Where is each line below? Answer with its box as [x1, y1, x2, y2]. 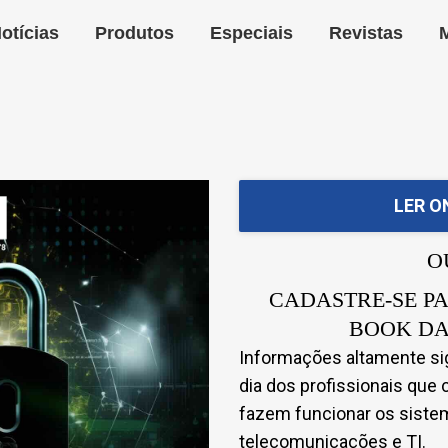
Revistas [329, 23, 404, 43]
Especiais [210, 23, 294, 43]
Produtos [95, 23, 175, 43]
